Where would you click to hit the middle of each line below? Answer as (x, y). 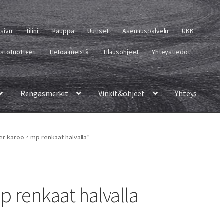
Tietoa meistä (69, 51)
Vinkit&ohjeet (122, 93)
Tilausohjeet (120, 51)
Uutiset (98, 31)
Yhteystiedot (171, 51)
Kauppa (63, 31)
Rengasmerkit (44, 93)
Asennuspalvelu (145, 31)
